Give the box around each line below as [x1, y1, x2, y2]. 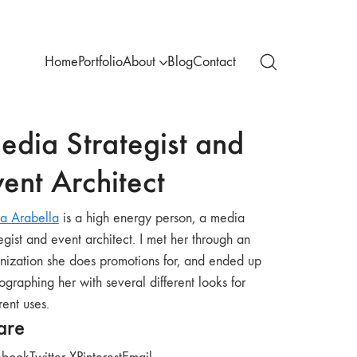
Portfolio [78, 53, 124, 71]
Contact [193, 53, 237, 71]
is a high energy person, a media [58, 210, 245, 226]
